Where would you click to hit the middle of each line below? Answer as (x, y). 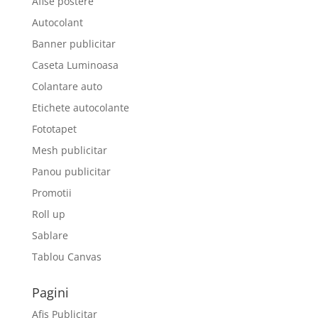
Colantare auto (67, 87)
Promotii (51, 193)
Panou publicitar (71, 172)
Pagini (50, 293)
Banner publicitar (73, 44)
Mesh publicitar (69, 150)
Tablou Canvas (66, 257)
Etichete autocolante (80, 108)
